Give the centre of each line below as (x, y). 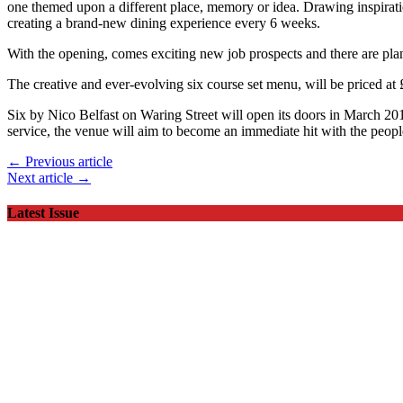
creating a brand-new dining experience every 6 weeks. (164, 22)
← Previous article (60, 161)
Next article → (49, 177)
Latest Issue (43, 212)
